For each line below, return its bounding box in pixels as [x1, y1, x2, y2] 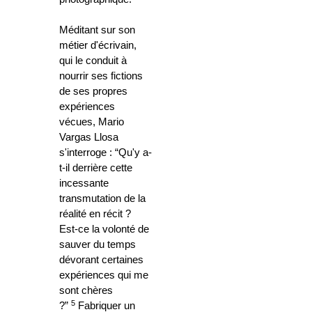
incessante [59, 178, 109, 189]
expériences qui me [59, 270, 148, 281]
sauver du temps [59, 239, 136, 251]
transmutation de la [59, 193, 146, 205]
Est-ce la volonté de [59, 224, 149, 235]
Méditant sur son [59, 24, 135, 36]
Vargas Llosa [59, 132, 118, 143]
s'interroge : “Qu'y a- [59, 147, 152, 159]
